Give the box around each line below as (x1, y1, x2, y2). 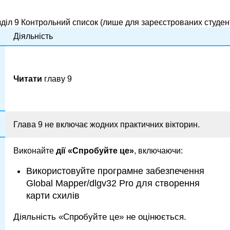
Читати (13, 74, 42, 83)
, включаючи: (134, 146, 183, 155)
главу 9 (42, 74, 72, 83)
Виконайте (13, 146, 56, 155)
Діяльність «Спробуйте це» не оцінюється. (13, 212, 186, 222)
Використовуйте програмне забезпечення (26, 165, 204, 176)
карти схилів (26, 190, 80, 201)
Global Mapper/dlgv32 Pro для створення (26, 178, 200, 188)
